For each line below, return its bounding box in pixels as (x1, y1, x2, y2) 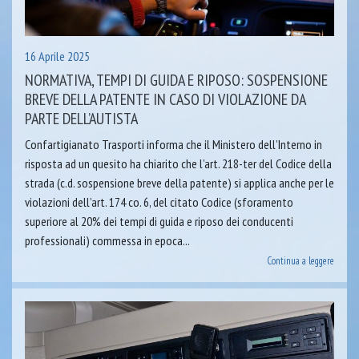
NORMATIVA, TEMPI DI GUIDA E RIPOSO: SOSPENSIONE (25, 69, 328, 91)
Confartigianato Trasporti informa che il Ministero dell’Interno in (25, 135, 322, 152)
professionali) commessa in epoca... (25, 232, 190, 248)
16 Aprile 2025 (25, 47, 90, 64)
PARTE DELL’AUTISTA (25, 107, 138, 129)
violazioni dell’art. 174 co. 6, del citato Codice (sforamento (25, 193, 293, 210)
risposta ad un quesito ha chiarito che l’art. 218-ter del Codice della (25, 155, 332, 171)
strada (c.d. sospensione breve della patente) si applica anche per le (25, 174, 334, 191)
